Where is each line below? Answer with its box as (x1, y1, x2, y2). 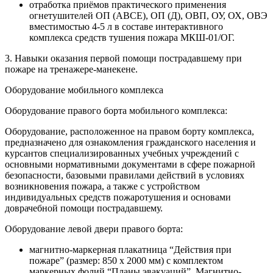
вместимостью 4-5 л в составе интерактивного (29, 21, 223, 32)
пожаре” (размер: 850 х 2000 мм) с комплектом (29, 255, 223, 266)
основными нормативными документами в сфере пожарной (5, 159, 255, 170)
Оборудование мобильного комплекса (5, 85, 163, 96)
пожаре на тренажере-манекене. (5, 64, 138, 75)
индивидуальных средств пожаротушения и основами (5, 192, 231, 203)
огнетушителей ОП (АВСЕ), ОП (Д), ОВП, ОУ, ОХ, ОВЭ (29, 10, 268, 21)
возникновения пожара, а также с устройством (5, 181, 200, 192)
